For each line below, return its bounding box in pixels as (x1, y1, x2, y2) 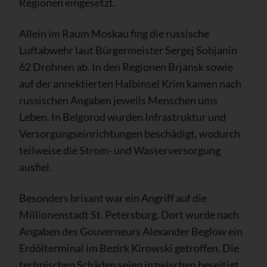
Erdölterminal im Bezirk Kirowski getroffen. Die (19, 241, 239, 254)
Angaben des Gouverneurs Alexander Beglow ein (19, 224, 243, 238)
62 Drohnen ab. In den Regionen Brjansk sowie (19, 60, 233, 73)
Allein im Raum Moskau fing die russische (19, 26, 209, 40)
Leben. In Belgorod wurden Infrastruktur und (19, 110, 226, 123)
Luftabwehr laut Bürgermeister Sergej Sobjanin (19, 43, 237, 57)
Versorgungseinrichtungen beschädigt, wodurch (19, 126, 240, 140)
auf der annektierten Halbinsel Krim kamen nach (19, 76, 241, 90)
